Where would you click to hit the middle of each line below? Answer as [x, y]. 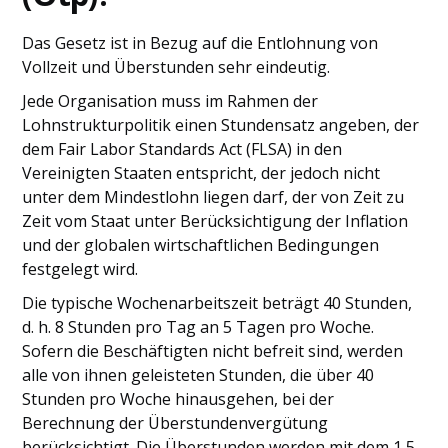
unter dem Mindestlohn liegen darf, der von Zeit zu [213, 197]
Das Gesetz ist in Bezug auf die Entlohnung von [200, 43]
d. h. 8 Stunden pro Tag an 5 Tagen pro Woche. [198, 327]
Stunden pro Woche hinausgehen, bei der [178, 399]
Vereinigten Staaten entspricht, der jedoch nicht [201, 173]
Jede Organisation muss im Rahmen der [170, 101]
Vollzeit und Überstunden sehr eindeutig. [176, 67]
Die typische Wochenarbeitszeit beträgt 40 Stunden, [217, 303]
